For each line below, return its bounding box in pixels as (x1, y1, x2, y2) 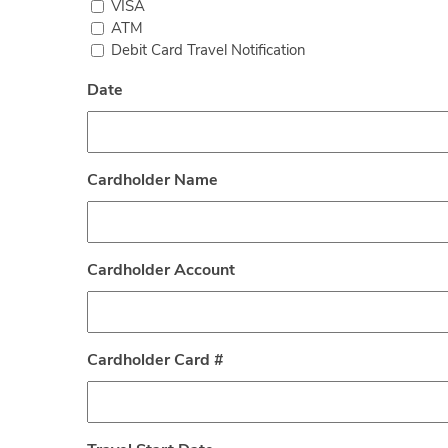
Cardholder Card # (87, 352, 224, 369)
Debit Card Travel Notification (111, 43, 306, 59)
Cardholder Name (87, 172, 218, 189)
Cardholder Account (87, 262, 235, 279)
